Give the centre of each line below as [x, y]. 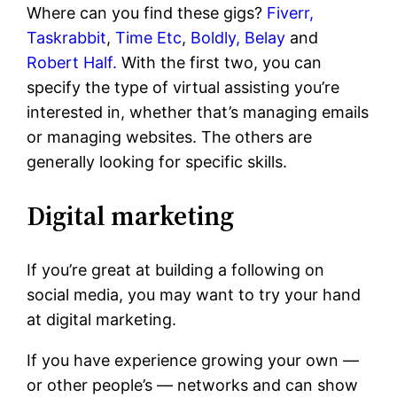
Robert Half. [72, 63]
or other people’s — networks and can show [193, 385]
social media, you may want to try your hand [194, 295]
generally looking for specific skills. [157, 162]
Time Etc [149, 38]
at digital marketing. [102, 320]
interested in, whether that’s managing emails [198, 113]
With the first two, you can [220, 63]
